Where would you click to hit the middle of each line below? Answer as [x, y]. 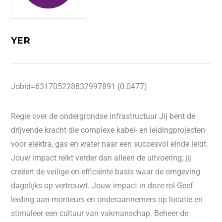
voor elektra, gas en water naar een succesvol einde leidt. [110, 144]
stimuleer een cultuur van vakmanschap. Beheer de [100, 213]
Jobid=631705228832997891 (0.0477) [79, 86]
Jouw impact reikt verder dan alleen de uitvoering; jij [101, 158]
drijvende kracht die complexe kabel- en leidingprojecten [108, 130]
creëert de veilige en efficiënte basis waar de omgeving [106, 172]
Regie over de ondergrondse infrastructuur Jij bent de [103, 116]
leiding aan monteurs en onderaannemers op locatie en [107, 199]
